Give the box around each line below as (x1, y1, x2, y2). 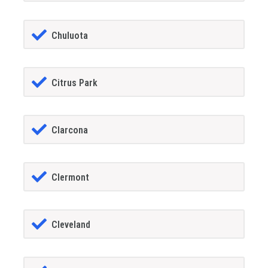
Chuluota (51, 29, 88, 41)
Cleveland (51, 219, 90, 231)
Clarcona (51, 124, 88, 136)
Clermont (51, 171, 89, 183)
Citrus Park (51, 77, 98, 89)
